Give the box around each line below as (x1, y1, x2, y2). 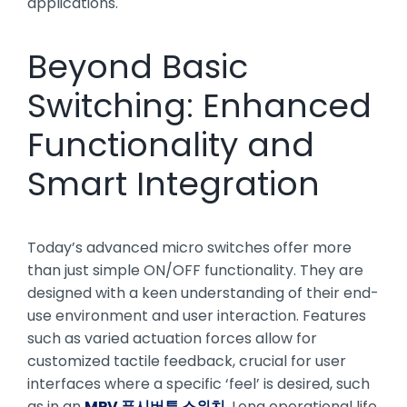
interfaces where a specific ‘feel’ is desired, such (27, 372, 370, 394)
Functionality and (27, 121, 314, 168)
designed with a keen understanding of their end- (27, 282, 379, 303)
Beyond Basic (27, 43, 248, 90)
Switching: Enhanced (27, 82, 372, 129)
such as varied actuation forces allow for (27, 327, 317, 349)
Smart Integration (27, 160, 320, 207)
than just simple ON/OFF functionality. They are (27, 259, 363, 281)
